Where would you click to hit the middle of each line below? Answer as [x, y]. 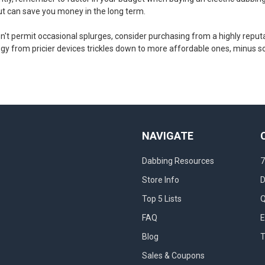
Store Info [161, 180]
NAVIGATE [168, 135]
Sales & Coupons [173, 255]
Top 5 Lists [162, 198]
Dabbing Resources [178, 161]
